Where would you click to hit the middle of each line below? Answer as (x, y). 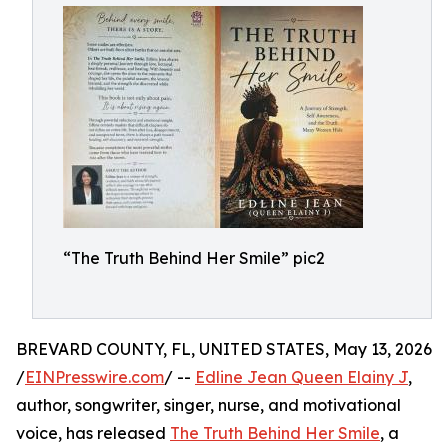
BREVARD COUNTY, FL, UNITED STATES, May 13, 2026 (224, 349)
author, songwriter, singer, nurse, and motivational (208, 405)
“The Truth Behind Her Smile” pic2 (194, 258)
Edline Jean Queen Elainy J (301, 377)
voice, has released (93, 433)
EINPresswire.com (94, 377)
